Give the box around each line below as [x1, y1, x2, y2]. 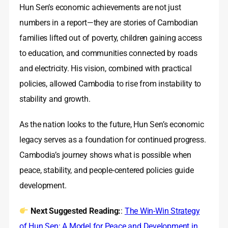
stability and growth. [19, 94, 91, 104]
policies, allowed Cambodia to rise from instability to [19, 79, 202, 89]
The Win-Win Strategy [124, 206, 200, 216]
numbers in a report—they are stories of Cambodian [19, 18, 198, 28]
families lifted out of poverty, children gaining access [19, 33, 202, 43]
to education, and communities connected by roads [19, 48, 197, 59]
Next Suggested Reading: [31, 206, 121, 216]
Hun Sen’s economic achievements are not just [19, 3, 181, 13]
